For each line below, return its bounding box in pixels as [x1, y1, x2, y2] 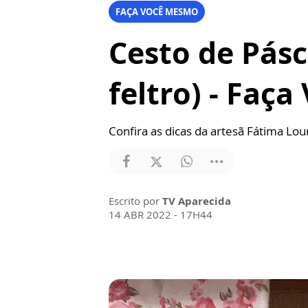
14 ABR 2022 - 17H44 [109, 208, 212, 221]
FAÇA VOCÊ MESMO [115, 5, 198, 18]
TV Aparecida [162, 194, 231, 208]
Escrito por [109, 194, 162, 208]
